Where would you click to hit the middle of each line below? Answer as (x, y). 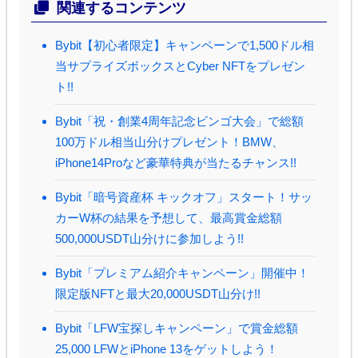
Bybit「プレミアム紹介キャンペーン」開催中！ (182, 272)
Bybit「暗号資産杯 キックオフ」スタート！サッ (183, 197)
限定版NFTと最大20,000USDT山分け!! (157, 293)
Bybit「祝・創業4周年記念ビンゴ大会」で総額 (179, 121)
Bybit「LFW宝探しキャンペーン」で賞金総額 (176, 328)
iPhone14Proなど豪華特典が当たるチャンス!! (175, 162)
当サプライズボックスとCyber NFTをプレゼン (180, 66)
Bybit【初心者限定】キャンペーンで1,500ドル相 (184, 45)
